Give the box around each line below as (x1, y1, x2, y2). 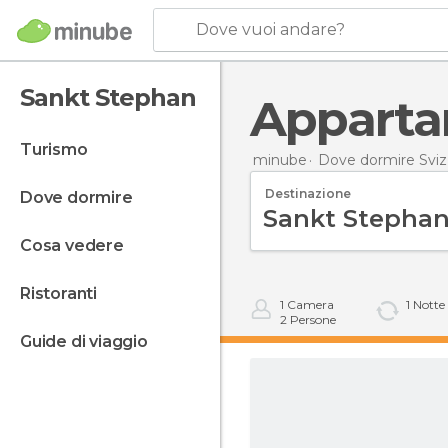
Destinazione (265, 185, 351, 201)
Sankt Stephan (20, 83, 196, 112)
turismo (31, 140, 88, 159)
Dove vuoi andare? (196, 20, 345, 39)
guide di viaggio (31, 332, 148, 351)
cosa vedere (31, 236, 124, 255)
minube (253, 150, 307, 169)
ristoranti (30, 284, 98, 303)
